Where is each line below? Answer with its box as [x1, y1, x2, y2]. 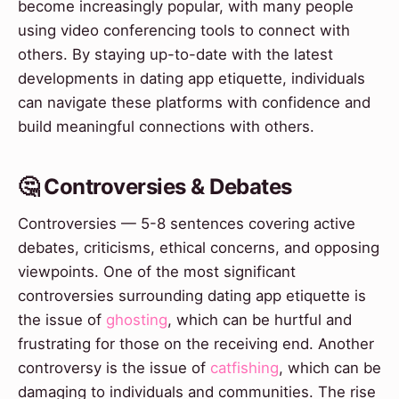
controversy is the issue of [18, 359, 210, 378]
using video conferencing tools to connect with [18, 21, 350, 40]
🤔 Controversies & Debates [18, 174, 292, 200]
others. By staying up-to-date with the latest [18, 45, 333, 64]
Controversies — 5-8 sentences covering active [18, 215, 355, 233]
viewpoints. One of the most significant [18, 263, 296, 281]
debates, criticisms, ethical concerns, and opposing [18, 239, 379, 257]
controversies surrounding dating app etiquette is [18, 287, 366, 305]
